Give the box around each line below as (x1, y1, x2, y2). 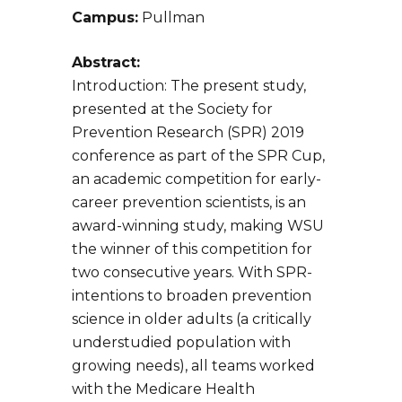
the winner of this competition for (72, 240, 312, 258)
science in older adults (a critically (72, 310, 311, 328)
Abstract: (72, 54, 140, 72)
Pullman (138, 9, 205, 27)
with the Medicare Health (72, 380, 255, 398)
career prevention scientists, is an (72, 194, 306, 212)
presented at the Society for (72, 100, 273, 118)
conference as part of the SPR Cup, (72, 147, 325, 165)
